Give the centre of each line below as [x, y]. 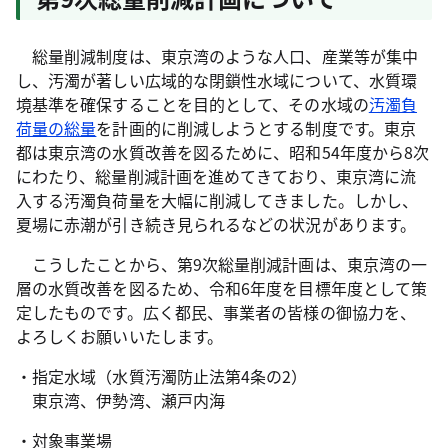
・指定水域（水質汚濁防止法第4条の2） [162, 376]
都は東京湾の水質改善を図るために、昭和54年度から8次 [223, 152]
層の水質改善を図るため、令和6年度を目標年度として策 [222, 288]
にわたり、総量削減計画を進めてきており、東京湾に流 [216, 176]
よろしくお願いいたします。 [120, 336]
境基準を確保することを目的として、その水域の [192, 104]
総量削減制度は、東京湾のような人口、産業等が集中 [217, 56]
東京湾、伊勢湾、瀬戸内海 [121, 400]
